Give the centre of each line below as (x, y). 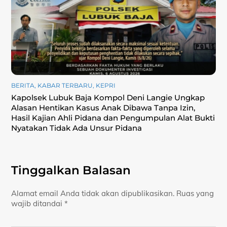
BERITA (23, 85)
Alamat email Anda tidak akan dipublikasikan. (93, 193)
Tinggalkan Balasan (71, 170)
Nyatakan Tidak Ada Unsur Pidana (77, 128)
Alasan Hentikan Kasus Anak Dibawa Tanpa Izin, (103, 107)
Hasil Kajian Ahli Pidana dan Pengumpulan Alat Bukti (113, 118)
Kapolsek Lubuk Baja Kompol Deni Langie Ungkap (108, 97)
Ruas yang (195, 193)
